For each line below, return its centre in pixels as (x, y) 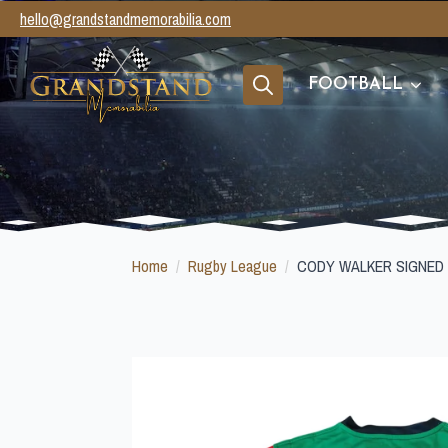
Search (263, 114)
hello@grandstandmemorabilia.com (125, 19)
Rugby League (232, 266)
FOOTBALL (356, 84)
